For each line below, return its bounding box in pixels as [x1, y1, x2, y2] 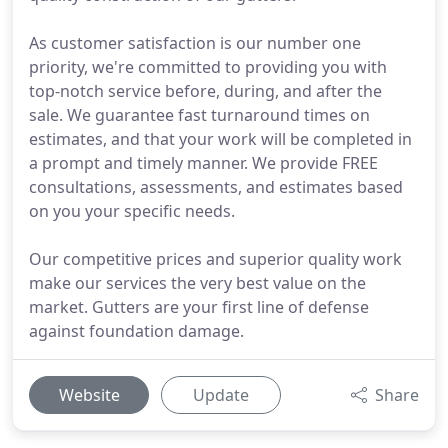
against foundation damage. [29, 320, 244, 342]
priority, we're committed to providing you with [29, 56, 387, 78]
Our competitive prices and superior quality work [29, 248, 402, 270]
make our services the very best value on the [29, 272, 366, 294]
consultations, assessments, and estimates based [29, 176, 403, 198]
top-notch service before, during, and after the [29, 80, 382, 102]
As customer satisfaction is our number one [29, 32, 361, 54]
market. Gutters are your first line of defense [29, 296, 369, 318]
